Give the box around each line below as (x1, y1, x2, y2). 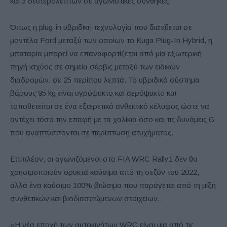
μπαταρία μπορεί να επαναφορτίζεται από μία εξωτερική (10, 49, 202, 58)
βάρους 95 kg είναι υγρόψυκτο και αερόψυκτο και (10, 88, 176, 97)
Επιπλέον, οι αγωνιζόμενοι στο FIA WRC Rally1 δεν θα (10, 154, 198, 163)
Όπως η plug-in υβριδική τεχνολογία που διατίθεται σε (10, 22, 192, 31)
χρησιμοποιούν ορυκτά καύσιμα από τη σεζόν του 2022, (10, 167, 199, 176)
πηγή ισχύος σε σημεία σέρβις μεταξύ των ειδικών (10, 62, 180, 71)
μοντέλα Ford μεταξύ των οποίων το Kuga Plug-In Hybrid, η (10, 35, 212, 45)
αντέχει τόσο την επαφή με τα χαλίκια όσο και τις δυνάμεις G (10, 115, 214, 124)
